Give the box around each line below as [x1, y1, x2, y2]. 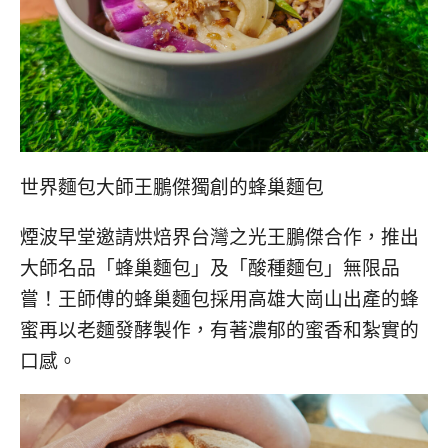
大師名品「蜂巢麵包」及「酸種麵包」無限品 [20, 254, 400, 280]
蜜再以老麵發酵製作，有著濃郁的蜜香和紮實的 [20, 316, 419, 342]
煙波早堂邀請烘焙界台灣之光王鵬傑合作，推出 [20, 223, 419, 249]
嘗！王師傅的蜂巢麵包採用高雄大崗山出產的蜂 [20, 285, 419, 311]
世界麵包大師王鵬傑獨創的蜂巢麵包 [20, 173, 324, 199]
